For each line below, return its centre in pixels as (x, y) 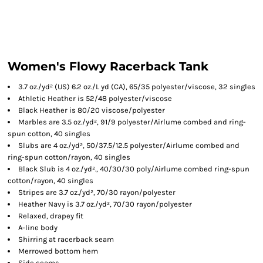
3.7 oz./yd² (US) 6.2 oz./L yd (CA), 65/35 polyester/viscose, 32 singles (137, 87)
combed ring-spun (217, 169)
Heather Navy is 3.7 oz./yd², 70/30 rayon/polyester (105, 204)
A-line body (38, 227)
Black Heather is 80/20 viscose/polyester (92, 110)
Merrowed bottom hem (58, 251)
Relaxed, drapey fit (51, 216)
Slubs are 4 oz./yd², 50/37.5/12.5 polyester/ (92, 145)
